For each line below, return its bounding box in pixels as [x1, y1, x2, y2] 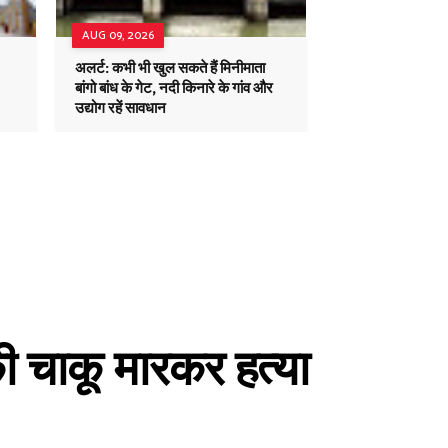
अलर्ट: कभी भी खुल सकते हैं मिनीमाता [75, 56, 265, 81]
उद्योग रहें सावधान [75, 96, 166, 121]
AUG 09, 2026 [82, 26, 154, 45]
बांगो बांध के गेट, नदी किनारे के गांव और [75, 76, 273, 101]
